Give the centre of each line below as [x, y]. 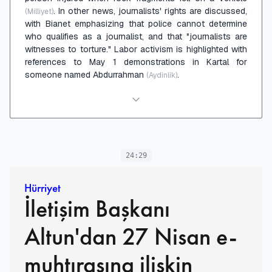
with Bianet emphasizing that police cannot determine [136, 23]
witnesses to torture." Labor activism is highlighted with [136, 49]
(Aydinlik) [162, 75]
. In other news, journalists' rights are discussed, [150, 11]
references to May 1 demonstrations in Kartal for [136, 62]
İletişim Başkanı [97, 208]
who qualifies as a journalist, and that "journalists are [136, 36]
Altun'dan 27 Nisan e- [131, 236]
